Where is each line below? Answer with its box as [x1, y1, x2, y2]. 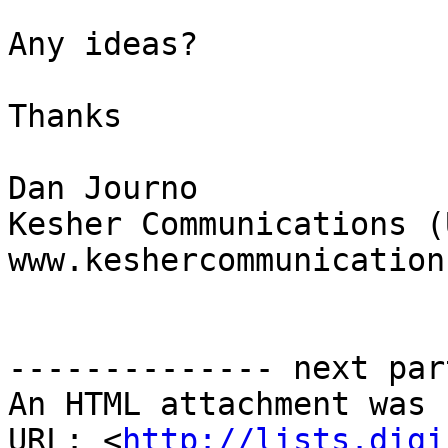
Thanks [8, 98, 122, 135]
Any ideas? [8, 26, 198, 63]
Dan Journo [8, 170, 198, 207]
